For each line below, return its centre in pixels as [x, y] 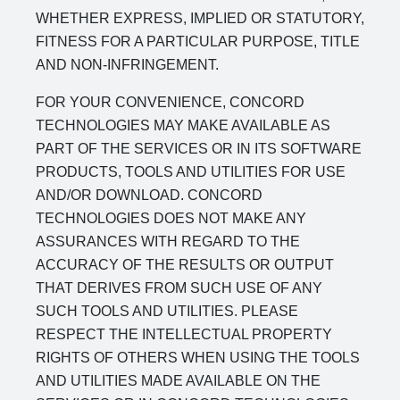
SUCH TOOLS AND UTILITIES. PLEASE [167, 311]
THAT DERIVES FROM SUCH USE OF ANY [179, 288]
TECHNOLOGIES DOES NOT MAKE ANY [171, 218]
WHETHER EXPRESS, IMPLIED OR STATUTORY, [200, 18]
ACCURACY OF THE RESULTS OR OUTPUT [185, 265]
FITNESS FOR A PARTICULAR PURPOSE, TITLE [198, 42]
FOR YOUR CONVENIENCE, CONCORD [170, 102]
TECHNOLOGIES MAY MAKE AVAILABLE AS [183, 125]
